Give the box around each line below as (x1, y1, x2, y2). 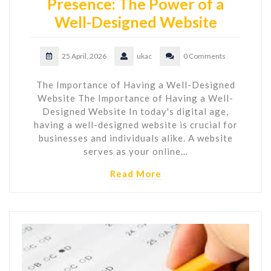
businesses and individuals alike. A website (38, 132, 233, 143)
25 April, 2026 (61, 51, 106, 60)
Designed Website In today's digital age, (42, 105, 229, 117)
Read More (109, 168, 162, 179)
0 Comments (183, 51, 226, 60)
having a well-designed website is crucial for (33, 119, 238, 130)
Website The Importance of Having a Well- (38, 92, 233, 103)
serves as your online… (83, 145, 188, 157)
